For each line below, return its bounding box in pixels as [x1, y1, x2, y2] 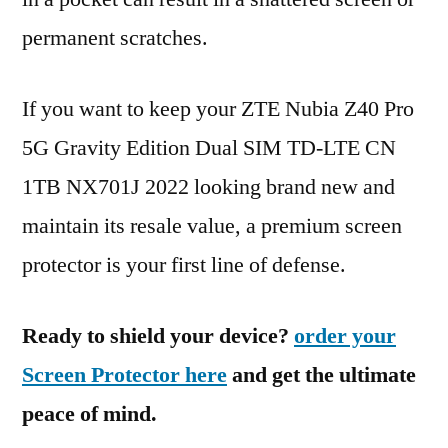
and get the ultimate [227, 361, 416, 389]
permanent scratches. [22, 24, 208, 52]
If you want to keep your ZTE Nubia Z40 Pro [22, 95, 414, 123]
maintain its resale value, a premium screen [22, 212, 402, 240]
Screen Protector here [22, 361, 227, 389]
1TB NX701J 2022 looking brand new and [22, 173, 395, 201]
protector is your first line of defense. [22, 251, 346, 279]
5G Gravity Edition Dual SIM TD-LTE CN [22, 134, 396, 162]
